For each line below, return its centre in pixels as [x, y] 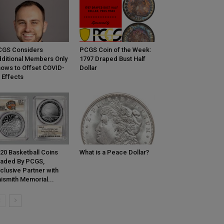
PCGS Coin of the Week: [115, 50]
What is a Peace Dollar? [114, 152]
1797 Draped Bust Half [112, 59]
